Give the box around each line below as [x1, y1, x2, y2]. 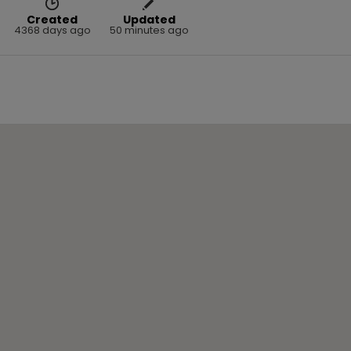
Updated [122, 11, 175, 27]
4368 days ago [13, 22, 91, 38]
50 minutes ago [109, 22, 189, 38]
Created [27, 11, 78, 27]
